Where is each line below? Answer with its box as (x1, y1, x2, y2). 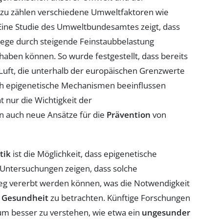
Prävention (107, 109, 151, 120)
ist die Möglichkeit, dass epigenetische (11, 148, 157, 159)
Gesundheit (1, 192, 48, 203)
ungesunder (142, 206, 190, 218)
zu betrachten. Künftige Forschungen (48, 192, 190, 203)
